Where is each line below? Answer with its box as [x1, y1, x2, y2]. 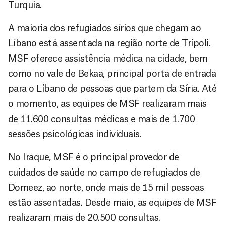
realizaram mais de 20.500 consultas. [8, 213, 160, 222]
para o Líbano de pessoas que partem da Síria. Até [8, 84, 217, 93]
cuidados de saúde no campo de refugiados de [8, 167, 200, 177]
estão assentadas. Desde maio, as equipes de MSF [8, 198, 217, 207]
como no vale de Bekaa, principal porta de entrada [8, 69, 216, 78]
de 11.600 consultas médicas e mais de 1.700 [8, 114, 195, 124]
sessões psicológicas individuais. [8, 129, 142, 139]
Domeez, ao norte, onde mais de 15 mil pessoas [8, 183, 204, 192]
